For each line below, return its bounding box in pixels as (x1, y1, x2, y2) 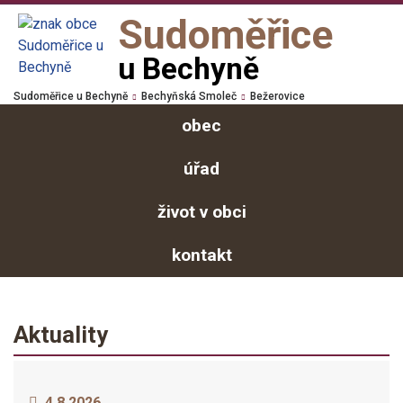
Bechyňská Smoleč (141, 90, 237, 103)
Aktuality (13, 321, 108, 348)
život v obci (157, 201, 246, 222)
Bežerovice (250, 90, 305, 103)
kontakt (171, 245, 232, 265)
